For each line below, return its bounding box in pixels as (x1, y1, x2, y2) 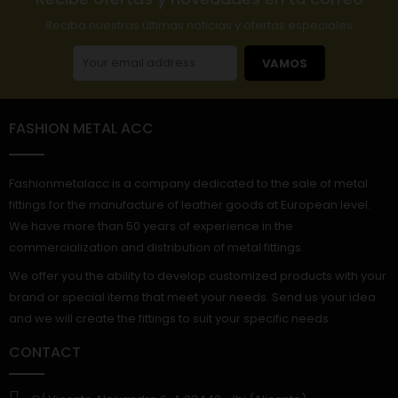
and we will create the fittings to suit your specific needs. (9, 310, 331, 328)
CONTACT (9, 342, 81, 363)
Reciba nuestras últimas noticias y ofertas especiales (45, 17, 353, 35)
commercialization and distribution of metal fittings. (9, 239, 304, 257)
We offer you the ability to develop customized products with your (9, 267, 386, 285)
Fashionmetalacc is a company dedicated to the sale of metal (9, 175, 368, 193)
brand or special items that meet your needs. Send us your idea (9, 289, 376, 306)
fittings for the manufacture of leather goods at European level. (9, 196, 370, 214)
